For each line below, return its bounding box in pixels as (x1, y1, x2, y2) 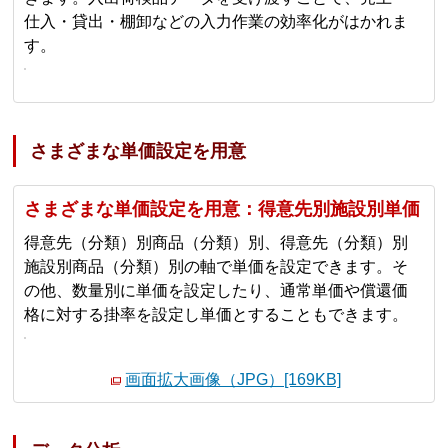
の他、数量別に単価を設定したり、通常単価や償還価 (24, 282, 409, 300)
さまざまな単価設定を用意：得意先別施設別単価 (24, 199, 421, 220)
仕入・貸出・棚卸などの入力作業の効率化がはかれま (24, 12, 409, 30)
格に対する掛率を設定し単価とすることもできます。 (24, 306, 409, 324)
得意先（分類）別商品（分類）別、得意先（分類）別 (24, 234, 409, 252)
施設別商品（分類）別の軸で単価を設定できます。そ (24, 258, 409, 276)
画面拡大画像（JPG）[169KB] (125, 370, 341, 388)
